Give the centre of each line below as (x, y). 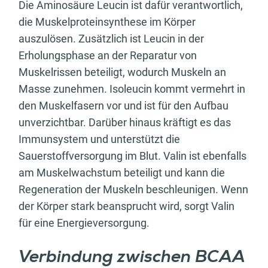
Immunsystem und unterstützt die (99, 139)
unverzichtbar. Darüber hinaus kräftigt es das (125, 122)
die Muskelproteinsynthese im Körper (107, 22)
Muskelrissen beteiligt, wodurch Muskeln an (122, 72)
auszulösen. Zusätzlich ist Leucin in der (111, 38)
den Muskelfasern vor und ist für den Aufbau (124, 105)
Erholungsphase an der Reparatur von (108, 55)
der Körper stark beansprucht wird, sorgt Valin (127, 206)
